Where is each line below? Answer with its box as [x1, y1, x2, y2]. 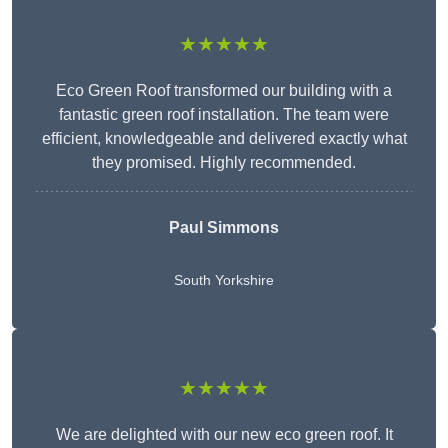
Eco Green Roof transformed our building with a [56, 82, 392, 100]
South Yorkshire [174, 272, 274, 289]
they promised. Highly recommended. [92, 154, 356, 172]
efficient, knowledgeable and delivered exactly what [41, 130, 407, 148]
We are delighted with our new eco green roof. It [55, 426, 393, 444]
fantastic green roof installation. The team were [59, 106, 389, 124]
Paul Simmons [169, 219, 279, 237]
